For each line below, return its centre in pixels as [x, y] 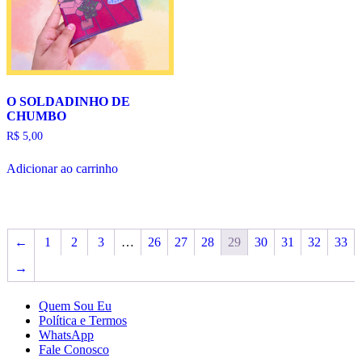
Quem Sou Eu [75, 305]
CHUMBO [36, 116]
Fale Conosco [74, 349]
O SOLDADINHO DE [68, 101]
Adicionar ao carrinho [62, 168]
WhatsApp [66, 335]
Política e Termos [83, 320]
